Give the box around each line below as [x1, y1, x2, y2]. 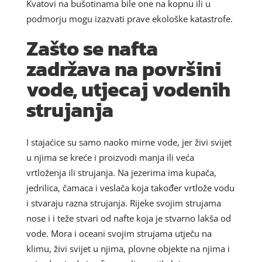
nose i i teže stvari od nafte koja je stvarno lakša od [26, 212, 231, 224]
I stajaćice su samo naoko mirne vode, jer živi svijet [26, 136, 232, 148]
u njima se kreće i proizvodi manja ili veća [26, 151, 194, 163]
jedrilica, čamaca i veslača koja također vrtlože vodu [26, 181, 235, 194]
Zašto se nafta [26, 32, 158, 64]
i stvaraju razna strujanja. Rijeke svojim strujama [26, 196, 221, 209]
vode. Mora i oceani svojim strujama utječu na [26, 227, 212, 239]
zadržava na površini [26, 53, 221, 84]
